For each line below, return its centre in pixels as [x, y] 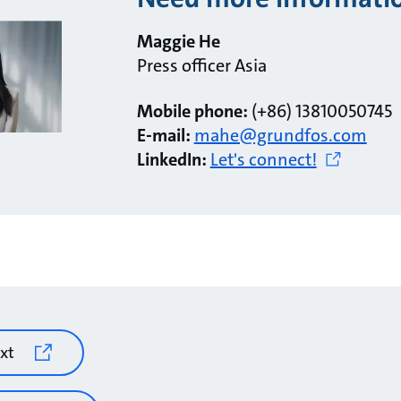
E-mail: [163, 135]
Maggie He [178, 41]
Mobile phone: [192, 111]
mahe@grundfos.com [280, 135]
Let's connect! [263, 159]
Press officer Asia [201, 65]
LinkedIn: [171, 159]
